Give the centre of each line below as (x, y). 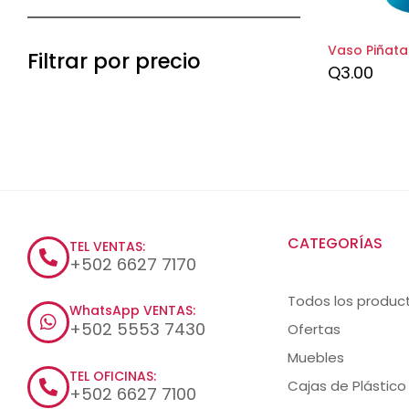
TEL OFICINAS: (113, 376)
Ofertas (314, 329)
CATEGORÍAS (335, 243)
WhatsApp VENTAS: (132, 311)
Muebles (316, 357)
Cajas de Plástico (347, 385)
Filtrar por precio (114, 62)
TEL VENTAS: (107, 246)
